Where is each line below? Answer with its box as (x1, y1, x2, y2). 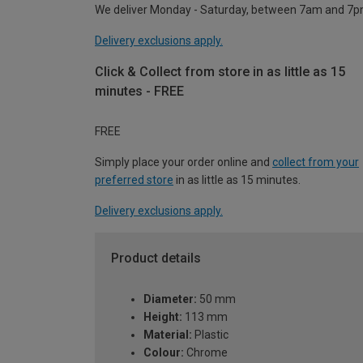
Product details (111, 250, 201, 267)
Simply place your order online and (95, 156, 272, 169)
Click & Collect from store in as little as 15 (95, 63, 345, 79)
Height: (143, 310, 182, 324)
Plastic (192, 328, 228, 342)
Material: (143, 328, 192, 342)
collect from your (272, 156, 359, 169)
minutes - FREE (95, 83, 184, 99)
